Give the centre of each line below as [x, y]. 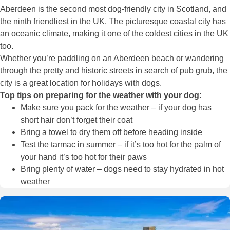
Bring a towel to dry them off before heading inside [111, 132]
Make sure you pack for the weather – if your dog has [116, 107]
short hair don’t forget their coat [76, 120]
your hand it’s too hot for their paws [84, 157]
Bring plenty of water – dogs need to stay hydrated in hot [122, 169]
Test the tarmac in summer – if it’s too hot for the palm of [121, 144]
